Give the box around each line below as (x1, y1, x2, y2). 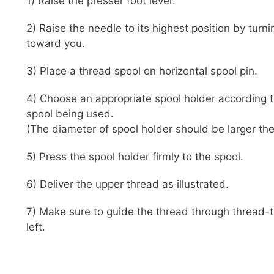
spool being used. (26, 108, 114, 120)
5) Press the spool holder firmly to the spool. (26, 150, 243, 163)
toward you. (26, 37, 85, 50)
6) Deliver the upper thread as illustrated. (26, 178, 229, 191)
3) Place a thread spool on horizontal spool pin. (26, 65, 257, 78)
